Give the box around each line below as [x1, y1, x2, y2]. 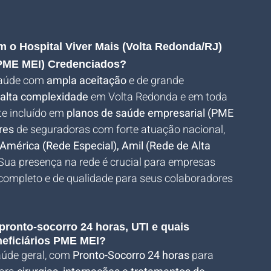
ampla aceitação [47, 73, 126, 89]
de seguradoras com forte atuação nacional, [14, 122, 227, 138]
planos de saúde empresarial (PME [67, 105, 236, 122]
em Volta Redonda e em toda [88, 89, 230, 105]
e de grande [126, 73, 186, 89]
